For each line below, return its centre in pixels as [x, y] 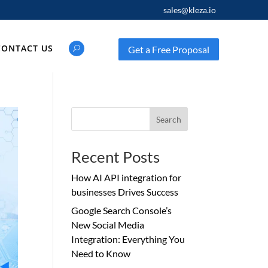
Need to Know [101, 253]
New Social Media [108, 225]
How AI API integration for [127, 177]
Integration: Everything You [128, 239]
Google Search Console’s [122, 210]
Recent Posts [116, 157]
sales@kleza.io [189, 10]
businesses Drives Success [125, 192]
